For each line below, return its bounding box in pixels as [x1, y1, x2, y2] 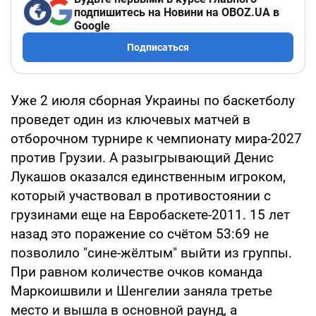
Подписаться [127, 41, 189, 53]
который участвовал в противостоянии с [11, 187, 271, 204]
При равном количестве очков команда [11, 263, 262, 280]
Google [74, 18, 110, 32]
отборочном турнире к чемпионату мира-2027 [11, 130, 302, 147]
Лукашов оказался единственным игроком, [11, 168, 286, 185]
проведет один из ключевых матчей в [11, 111, 250, 128]
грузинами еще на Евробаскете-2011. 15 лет [11, 206, 290, 223]
